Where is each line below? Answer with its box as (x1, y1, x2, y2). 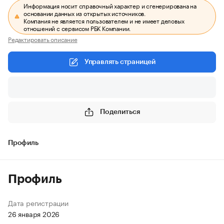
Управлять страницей (84, 58, 156, 65)
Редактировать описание (8, 34, 77, 43)
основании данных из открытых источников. (23, 8, 146, 17)
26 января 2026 (8, 208, 60, 219)
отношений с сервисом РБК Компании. (23, 23, 131, 32)
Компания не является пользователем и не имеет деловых (23, 15, 184, 25)
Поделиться (100, 108, 140, 115)
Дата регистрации (8, 197, 68, 208)
